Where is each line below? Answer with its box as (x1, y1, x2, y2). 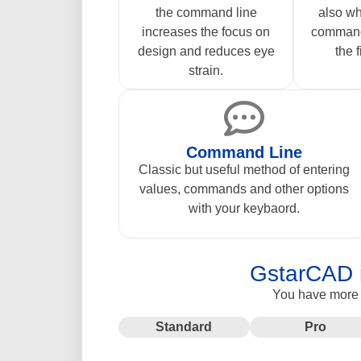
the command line (155, 5, 257, 19)
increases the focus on (142, 24, 270, 39)
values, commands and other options (139, 181, 350, 196)
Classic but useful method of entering (139, 162, 351, 176)
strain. (189, 63, 223, 77)
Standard (156, 319, 213, 334)
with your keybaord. (189, 201, 301, 215)
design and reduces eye (137, 44, 275, 58)
